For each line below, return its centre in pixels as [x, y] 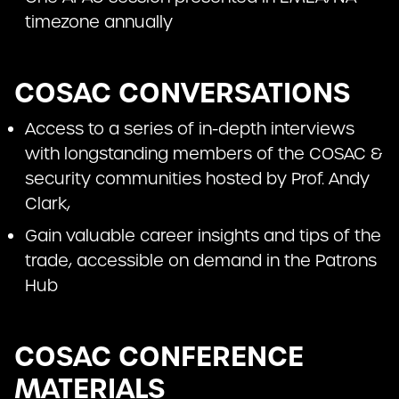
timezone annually [99, 22]
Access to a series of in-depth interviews [190, 129]
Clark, [48, 204]
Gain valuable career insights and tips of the [203, 236]
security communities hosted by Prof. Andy [197, 179]
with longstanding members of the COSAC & [204, 154]
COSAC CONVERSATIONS [182, 94]
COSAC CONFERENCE [159, 357]
